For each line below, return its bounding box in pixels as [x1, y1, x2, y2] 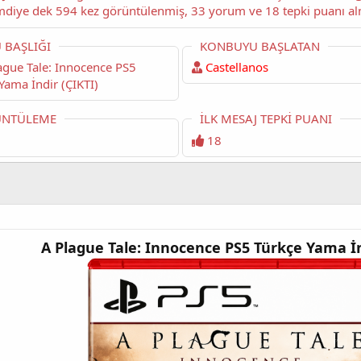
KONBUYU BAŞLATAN [200, 37, 321, 54]
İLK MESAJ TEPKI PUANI [200, 110, 333, 127]
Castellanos [205, 58, 269, 75]
